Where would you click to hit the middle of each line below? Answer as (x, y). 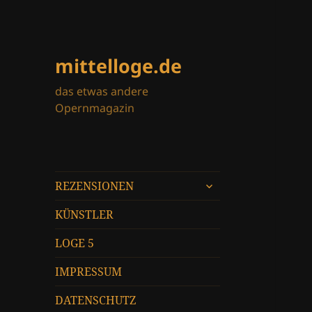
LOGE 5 (75, 243)
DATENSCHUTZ (96, 301)
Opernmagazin (95, 108)
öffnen (216, 197)
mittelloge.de (119, 66)
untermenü (229, 182)
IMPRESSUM (89, 272)
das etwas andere (102, 92)
